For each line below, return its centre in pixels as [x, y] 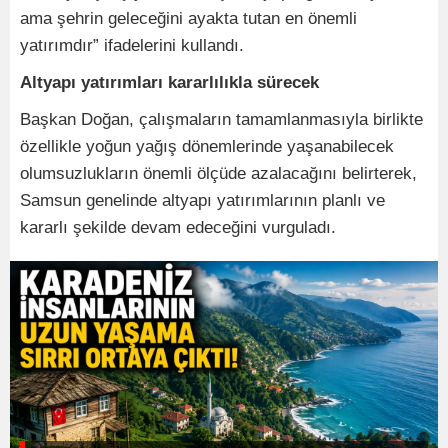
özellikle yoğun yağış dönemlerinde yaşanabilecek [207, 146]
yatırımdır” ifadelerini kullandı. [132, 45]
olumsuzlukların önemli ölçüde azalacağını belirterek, [218, 173]
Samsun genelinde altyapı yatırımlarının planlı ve [202, 200]
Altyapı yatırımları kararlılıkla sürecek [169, 82]
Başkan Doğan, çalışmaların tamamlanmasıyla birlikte [221, 119]
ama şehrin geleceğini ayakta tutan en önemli [188, 18]
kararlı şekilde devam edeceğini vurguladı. [178, 227]
